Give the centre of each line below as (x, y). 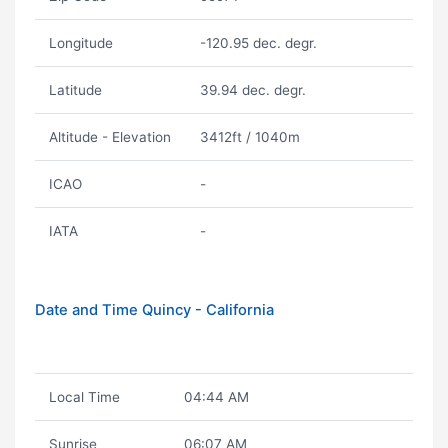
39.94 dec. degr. (252, 90)
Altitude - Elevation (109, 137)
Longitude (80, 43)
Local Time (84, 397)
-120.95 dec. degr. (258, 43)
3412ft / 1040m (249, 137)
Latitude (75, 90)
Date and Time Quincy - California (154, 310)
